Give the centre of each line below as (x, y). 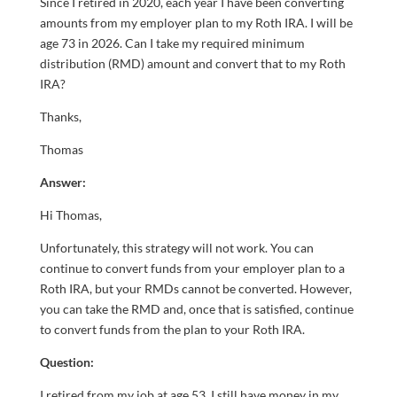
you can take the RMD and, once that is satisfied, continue (196, 309)
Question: (66, 362)
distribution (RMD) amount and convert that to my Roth (192, 63)
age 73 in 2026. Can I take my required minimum (172, 43)
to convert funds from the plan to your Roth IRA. (172, 329)
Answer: (62, 182)
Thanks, (60, 117)
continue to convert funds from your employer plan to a (192, 268)
